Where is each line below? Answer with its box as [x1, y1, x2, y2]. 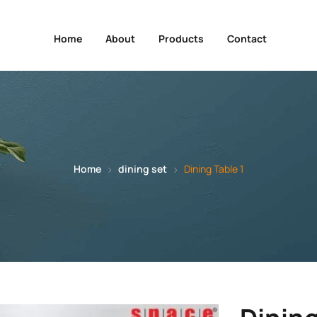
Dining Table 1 [184, 162, 243, 175]
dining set [118, 162, 167, 175]
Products [158, 32, 204, 45]
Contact [226, 32, 267, 45]
